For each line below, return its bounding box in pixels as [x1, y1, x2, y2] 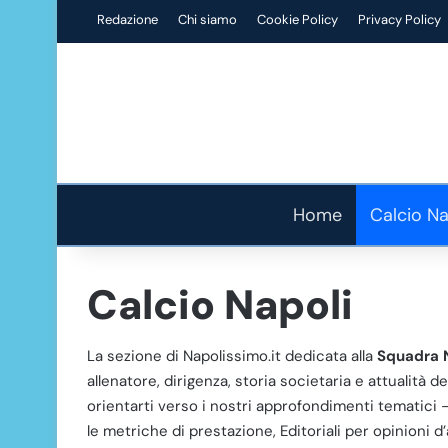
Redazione [97, 11, 158, 28]
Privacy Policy [358, 11, 441, 28]
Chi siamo [178, 11, 237, 28]
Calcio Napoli [87, 277, 353, 332]
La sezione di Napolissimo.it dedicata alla [87, 345, 377, 366]
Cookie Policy [257, 11, 338, 28]
